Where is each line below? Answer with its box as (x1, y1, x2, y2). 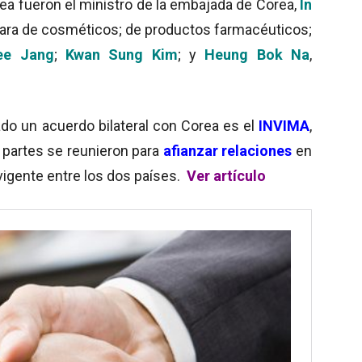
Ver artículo (187, 166, 266, 184)
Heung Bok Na (204, 45, 310, 63)
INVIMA (259, 116, 309, 134)
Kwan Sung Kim (65, 45, 178, 63)
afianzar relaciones (162, 141, 293, 159)
